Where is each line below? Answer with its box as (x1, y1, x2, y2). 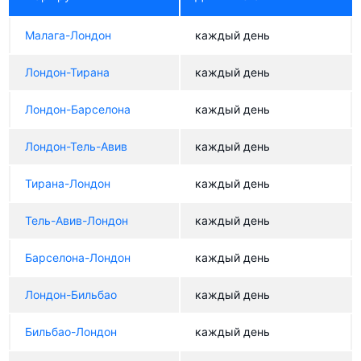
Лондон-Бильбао (25, 288, 117, 301)
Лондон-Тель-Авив (25, 139, 127, 153)
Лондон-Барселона (25, 102, 131, 116)
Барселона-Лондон (25, 251, 131, 264)
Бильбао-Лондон (25, 325, 117, 338)
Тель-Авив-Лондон (25, 214, 128, 227)
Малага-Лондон (25, 28, 111, 42)
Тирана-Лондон (25, 176, 110, 190)
